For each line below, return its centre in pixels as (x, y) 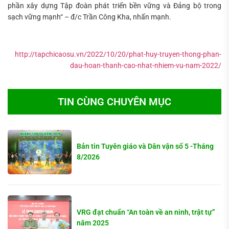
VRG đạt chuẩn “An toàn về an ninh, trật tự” (146, 212)
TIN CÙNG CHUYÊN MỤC (114, 101)
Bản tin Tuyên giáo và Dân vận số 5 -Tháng (145, 146)
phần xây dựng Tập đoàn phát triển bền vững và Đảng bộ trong (114, 6)
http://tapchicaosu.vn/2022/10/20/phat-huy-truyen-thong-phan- (118, 54)
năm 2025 (93, 223)
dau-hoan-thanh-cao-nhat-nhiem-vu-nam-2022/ (146, 66)
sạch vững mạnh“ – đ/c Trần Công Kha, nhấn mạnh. (89, 17)
